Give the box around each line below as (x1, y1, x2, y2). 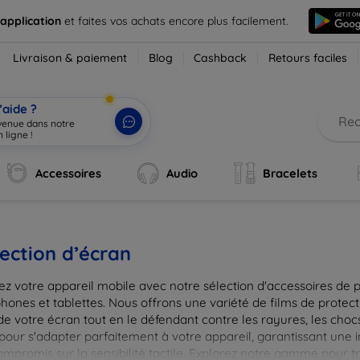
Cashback (194, 51, 247, 65)
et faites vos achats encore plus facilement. (63, 13, 288, 28)
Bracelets (262, 166, 317, 181)
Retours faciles (268, 51, 348, 65)
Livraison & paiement (13, 51, 128, 65)
